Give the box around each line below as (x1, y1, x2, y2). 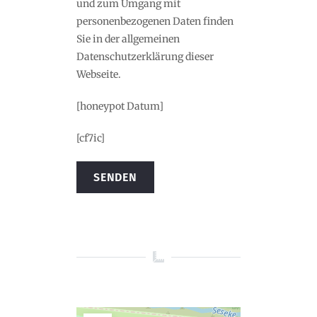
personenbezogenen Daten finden (76, 15, 234, 28)
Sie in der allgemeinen (76, 33, 180, 46)
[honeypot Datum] (76, 100, 163, 113)
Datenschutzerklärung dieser (76, 50, 214, 64)
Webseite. (76, 68, 121, 81)
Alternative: (76, 209, 139, 224)
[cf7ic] (76, 132, 105, 145)
